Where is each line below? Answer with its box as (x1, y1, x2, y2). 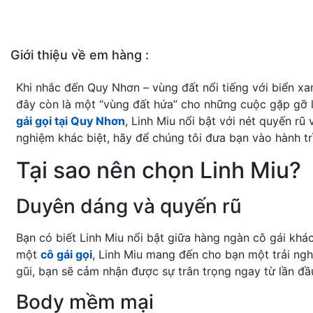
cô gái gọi (41, 247, 92, 262)
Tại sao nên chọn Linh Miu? (16, 156, 301, 184)
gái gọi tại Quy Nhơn (16, 114, 125, 129)
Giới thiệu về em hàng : (10, 48, 149, 63)
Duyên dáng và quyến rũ (16, 194, 242, 219)
